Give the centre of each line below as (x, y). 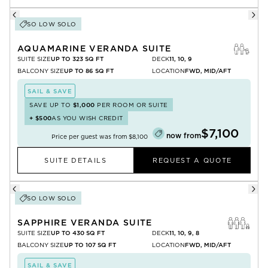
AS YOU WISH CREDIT (87, 118)
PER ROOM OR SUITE (131, 105)
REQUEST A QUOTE (192, 160)
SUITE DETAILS (76, 160)
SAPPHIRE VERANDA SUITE (85, 223)
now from (184, 135)
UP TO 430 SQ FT (78, 233)
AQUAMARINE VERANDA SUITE (95, 48)
